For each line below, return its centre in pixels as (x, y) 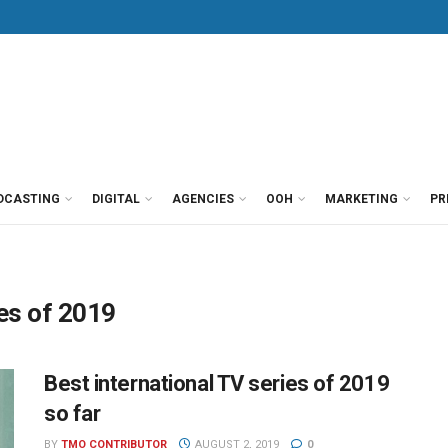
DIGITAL (116, 199)
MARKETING (361, 199)
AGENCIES (203, 199)
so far (72, 413)
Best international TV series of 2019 (217, 383)
